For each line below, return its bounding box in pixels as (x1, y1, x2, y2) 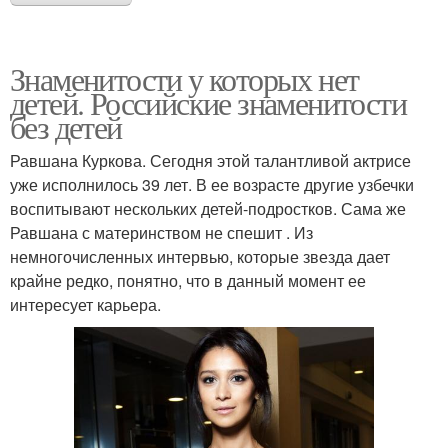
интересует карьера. (10, 293, 161, 316)
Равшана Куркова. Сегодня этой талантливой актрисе (10, 149, 411, 172)
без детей (10, 105, 122, 148)
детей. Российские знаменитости (10, 81, 406, 124)
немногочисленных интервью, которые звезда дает (10, 245, 390, 268)
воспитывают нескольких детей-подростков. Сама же (10, 197, 406, 220)
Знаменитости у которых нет (10, 57, 359, 100)
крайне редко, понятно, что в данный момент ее (10, 269, 366, 292)
